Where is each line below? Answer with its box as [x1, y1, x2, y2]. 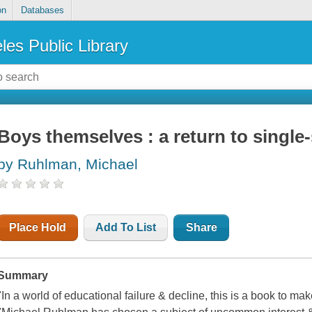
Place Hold [9, 221, 67, 234]
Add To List [95, 221, 157, 234]
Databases [20, 5, 64, 16]
